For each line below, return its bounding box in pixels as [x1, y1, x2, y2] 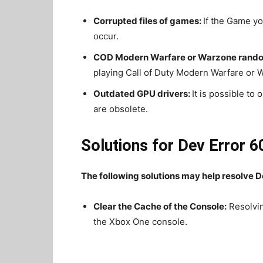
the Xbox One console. [93, 216, 187, 227]
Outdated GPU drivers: [93, 88, 192, 99]
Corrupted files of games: [93, 15, 203, 26]
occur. [93, 31, 119, 42]
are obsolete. [93, 103, 148, 114]
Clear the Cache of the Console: [93, 201, 227, 212]
